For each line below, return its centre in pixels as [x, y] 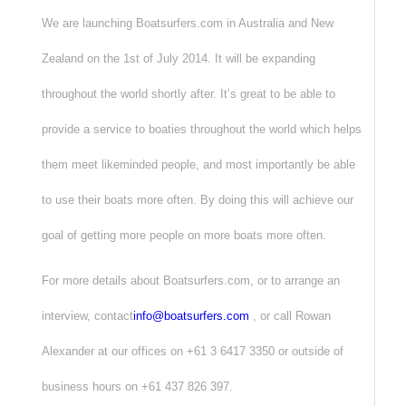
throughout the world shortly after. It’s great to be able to [188, 93]
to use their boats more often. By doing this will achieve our [197, 199]
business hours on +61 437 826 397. [137, 386]
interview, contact [87, 315]
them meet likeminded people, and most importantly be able [198, 164]
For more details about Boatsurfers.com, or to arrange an [190, 280]
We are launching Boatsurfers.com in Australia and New [187, 23]
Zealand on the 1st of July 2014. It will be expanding [178, 58]
